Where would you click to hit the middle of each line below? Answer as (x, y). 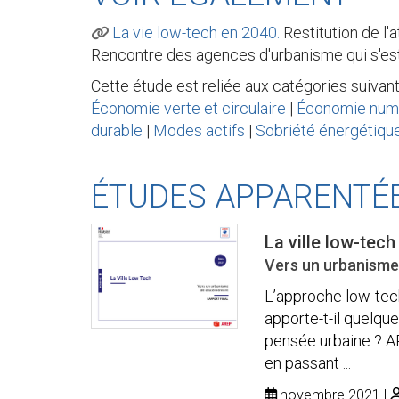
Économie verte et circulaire (188, 108)
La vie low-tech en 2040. (196, 32)
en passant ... (308, 363)
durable (117, 130)
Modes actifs (199, 130)
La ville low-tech (330, 243)
